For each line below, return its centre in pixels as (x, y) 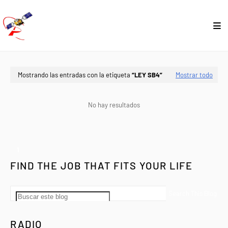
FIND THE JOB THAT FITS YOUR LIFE (101, 165)
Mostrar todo (194, 75)
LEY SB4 (147, 75)
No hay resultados (114, 105)
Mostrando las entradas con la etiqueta (75, 75)
